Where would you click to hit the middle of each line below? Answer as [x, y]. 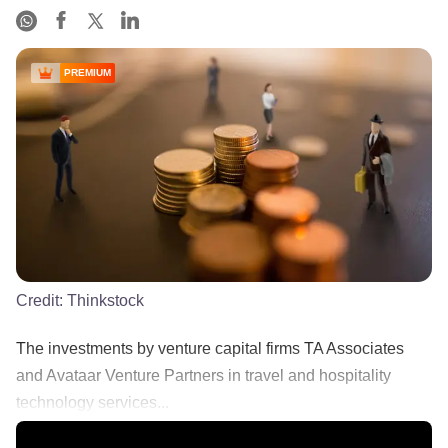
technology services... [92, 402]
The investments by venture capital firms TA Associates [210, 348]
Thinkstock [105, 300]
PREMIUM [87, 73]
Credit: [41, 300]
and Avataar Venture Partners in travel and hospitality [203, 375]
